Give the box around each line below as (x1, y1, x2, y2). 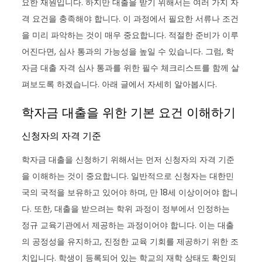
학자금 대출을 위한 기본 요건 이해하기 (22, 104, 236, 121)
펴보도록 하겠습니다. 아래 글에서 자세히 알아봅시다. (22, 78, 218, 90)
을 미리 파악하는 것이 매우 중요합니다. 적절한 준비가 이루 (22, 29, 239, 41)
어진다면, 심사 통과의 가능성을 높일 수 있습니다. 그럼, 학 (22, 45, 235, 57)
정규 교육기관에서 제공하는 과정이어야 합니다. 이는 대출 (22, 219, 235, 231)
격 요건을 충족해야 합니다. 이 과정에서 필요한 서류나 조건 (22, 12, 239, 25)
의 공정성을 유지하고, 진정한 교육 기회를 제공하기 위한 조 (22, 235, 239, 247)
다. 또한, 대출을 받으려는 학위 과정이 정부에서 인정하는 (22, 202, 230, 215)
